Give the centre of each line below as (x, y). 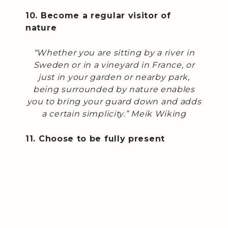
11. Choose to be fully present (95, 138)
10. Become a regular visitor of (98, 15)
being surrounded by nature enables (114, 89)
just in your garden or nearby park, (114, 77)
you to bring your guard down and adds (114, 101)
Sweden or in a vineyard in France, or (114, 65)
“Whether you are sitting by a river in (114, 52)
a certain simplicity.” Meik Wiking (114, 113)
